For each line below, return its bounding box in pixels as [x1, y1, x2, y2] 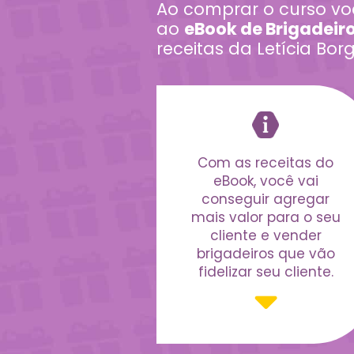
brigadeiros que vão [196, 243, 335, 263]
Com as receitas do [198, 153, 334, 172]
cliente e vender [209, 225, 322, 245]
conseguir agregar [201, 189, 330, 209]
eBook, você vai [213, 171, 318, 190]
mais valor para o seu [190, 207, 341, 227]
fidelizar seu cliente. [198, 262, 333, 281]
